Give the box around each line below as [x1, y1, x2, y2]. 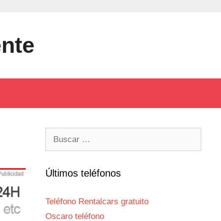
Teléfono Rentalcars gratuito [45, 197, 148, 206]
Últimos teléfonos [45, 168, 121, 179]
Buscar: [45, 129, 74, 138]
